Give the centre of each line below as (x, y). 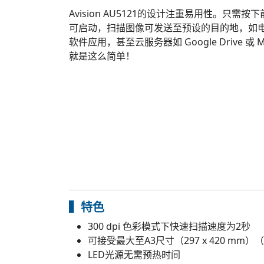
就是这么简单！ (102, 56)
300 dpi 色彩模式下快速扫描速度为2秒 (169, 226)
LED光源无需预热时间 (134, 255)
